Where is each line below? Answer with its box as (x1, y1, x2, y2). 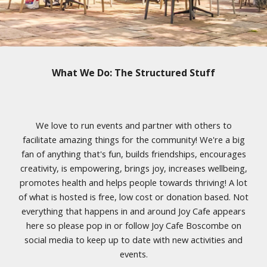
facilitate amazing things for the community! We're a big (22, 133, 245, 145)
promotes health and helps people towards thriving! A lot (20, 176, 247, 188)
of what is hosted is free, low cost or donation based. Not (18, 191, 249, 203)
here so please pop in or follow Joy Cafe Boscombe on (26, 219, 241, 231)
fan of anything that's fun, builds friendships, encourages (21, 148, 246, 160)
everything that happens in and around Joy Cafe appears (21, 205, 246, 217)
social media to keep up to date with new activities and (24, 234, 243, 246)
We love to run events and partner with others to (35, 119, 232, 131)
